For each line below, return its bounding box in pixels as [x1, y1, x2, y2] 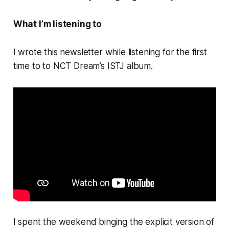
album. [126, 60, 153, 71]
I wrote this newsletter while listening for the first [13, 47, 207, 57]
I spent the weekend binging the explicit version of [13, 217, 215, 227]
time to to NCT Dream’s [13, 60, 107, 71]
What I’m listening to [13, 18, 102, 29]
